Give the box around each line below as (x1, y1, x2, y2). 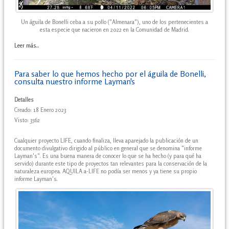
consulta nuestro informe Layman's (14, 76, 135, 86)
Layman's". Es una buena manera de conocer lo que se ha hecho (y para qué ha (14, 152, 201, 159)
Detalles (14, 96, 34, 103)
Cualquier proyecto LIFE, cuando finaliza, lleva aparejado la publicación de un (14, 136, 198, 144)
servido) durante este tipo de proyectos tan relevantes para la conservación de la (14, 159, 207, 167)
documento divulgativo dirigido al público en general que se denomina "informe (14, 144, 202, 152)
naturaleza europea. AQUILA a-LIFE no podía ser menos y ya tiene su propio (14, 167, 197, 175)
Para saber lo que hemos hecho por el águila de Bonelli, (14, 68, 206, 79)
